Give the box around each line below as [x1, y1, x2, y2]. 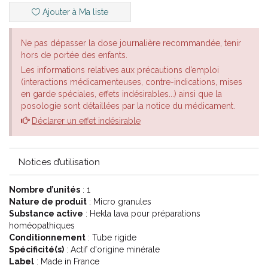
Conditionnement [9, 233, 86, 242]
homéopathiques [9, 221, 75, 230]
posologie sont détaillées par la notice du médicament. [21, 101, 235, 111]
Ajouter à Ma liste [40, 7, 108, 17]
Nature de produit [9, 197, 87, 206]
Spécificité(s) [9, 245, 64, 254]
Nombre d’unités [9, 185, 80, 194]
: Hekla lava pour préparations [83, 209, 200, 218]
